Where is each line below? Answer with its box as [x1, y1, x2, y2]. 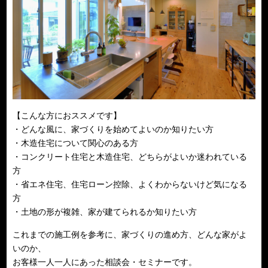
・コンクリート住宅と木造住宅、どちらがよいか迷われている [13, 151, 248, 162]
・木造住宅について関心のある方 [13, 138, 139, 148]
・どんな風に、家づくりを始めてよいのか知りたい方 [13, 124, 214, 135]
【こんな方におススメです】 [13, 110, 122, 121]
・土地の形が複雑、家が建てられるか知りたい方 [13, 206, 197, 217]
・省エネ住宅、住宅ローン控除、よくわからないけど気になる [13, 179, 248, 190]
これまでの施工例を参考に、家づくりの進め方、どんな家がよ [13, 229, 248, 240]
